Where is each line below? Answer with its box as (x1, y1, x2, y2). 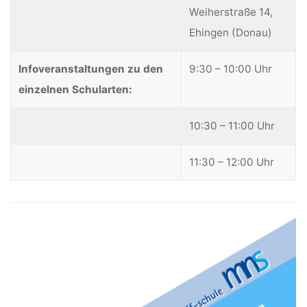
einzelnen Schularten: (19, 83, 133, 97)
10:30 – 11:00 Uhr (189, 119, 275, 133)
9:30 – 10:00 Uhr (189, 62, 273, 76)
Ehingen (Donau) (189, 26, 273, 40)
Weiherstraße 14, (189, 5, 273, 19)
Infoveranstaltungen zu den (19, 62, 164, 76)
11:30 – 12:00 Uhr (189, 156, 275, 169)
